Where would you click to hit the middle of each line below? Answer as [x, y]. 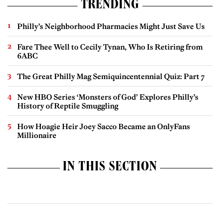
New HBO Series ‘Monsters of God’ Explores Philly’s [108, 97]
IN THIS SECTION [110, 168]
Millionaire [37, 136]
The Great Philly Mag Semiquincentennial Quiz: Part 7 [111, 77]
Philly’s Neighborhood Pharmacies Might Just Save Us [111, 27]
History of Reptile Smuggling [68, 106]
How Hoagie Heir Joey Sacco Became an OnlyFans [104, 127]
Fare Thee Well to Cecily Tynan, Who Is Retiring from [110, 47]
